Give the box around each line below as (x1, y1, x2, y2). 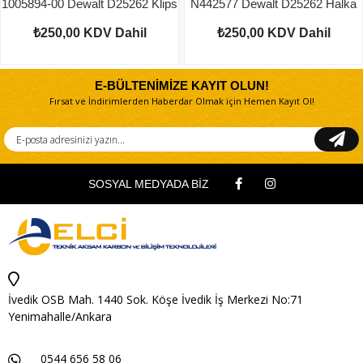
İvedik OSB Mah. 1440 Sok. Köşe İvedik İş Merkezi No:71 (8, 292, 303, 308)
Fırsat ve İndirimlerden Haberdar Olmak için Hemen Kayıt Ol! (49, 95, 314, 108)
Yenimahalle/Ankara (8, 309, 112, 325)
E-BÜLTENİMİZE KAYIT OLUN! (94, 79, 269, 93)
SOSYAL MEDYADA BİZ (88, 177, 209, 191)
